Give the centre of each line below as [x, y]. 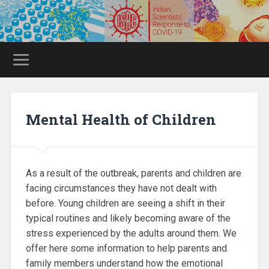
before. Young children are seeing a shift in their [125, 203]
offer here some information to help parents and [126, 248]
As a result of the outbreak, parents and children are [133, 173]
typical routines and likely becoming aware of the [128, 218]
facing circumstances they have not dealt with [121, 188]
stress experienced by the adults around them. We [131, 233]
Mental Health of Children [121, 119]
